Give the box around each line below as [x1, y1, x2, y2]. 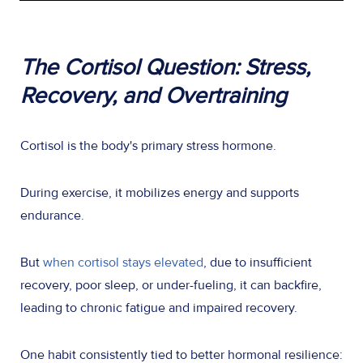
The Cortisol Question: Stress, [20, 53, 310, 81]
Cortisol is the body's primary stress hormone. [20, 137, 280, 154]
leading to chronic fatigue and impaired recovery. [20, 299, 301, 316]
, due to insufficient [203, 254, 312, 271]
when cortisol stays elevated [43, 254, 203, 271]
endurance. [20, 207, 88, 224]
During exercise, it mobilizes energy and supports [20, 184, 299, 201]
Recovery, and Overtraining [20, 81, 287, 109]
